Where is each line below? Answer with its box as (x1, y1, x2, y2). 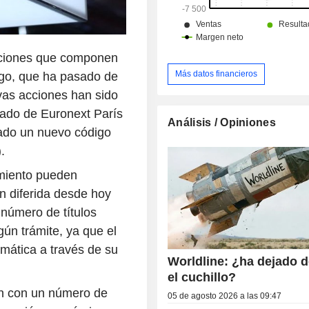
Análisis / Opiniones (168, 116, 276, 128)
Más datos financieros (175, 68, 258, 79)
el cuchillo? (168, 270, 237, 284)
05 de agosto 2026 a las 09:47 (168, 290, 282, 301)
